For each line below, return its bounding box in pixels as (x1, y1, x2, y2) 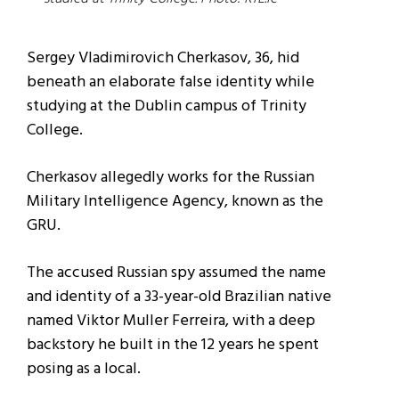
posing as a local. (27, 356, 141, 383)
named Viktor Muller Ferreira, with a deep (27, 308, 315, 335)
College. (27, 118, 83, 144)
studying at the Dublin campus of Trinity (27, 94, 306, 120)
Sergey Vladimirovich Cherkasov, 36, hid (27, 45, 299, 72)
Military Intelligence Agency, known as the (27, 189, 323, 216)
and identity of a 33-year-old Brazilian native (27, 284, 331, 311)
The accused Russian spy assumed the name (27, 260, 326, 287)
